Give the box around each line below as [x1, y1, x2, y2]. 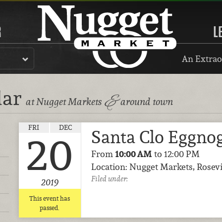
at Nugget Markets [26, 95, 104, 109]
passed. [40, 203, 60, 212]
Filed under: [91, 173, 128, 183]
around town [118, 95, 173, 109]
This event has [29, 194, 70, 203]
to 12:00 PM [152, 148, 200, 160]
